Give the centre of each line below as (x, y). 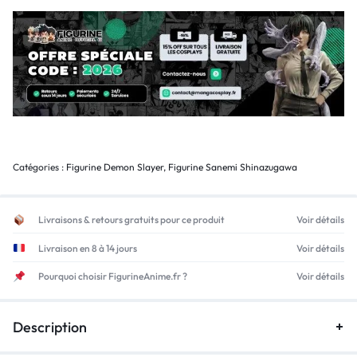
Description (50, 327)
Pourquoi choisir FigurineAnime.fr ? (112, 277)
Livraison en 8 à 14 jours (87, 248)
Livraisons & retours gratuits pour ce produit (131, 220)
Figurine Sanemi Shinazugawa (233, 167)
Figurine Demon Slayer (115, 167)
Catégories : (39, 167)
